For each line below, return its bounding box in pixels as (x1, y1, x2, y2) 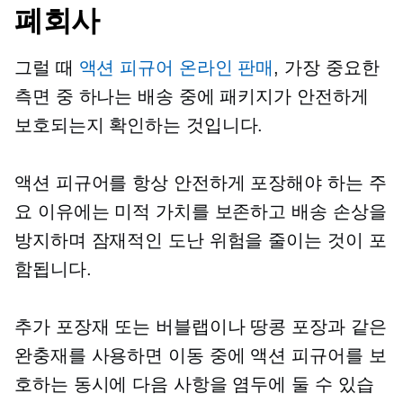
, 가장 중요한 (273, 58, 380, 77)
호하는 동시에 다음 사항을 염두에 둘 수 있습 (14, 374, 374, 394)
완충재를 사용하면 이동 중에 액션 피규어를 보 (14, 345, 387, 365)
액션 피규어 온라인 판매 (78, 58, 274, 77)
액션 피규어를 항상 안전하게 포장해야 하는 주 (14, 173, 387, 193)
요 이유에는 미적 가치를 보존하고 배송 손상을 (14, 201, 387, 221)
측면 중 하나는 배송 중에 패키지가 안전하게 (14, 86, 369, 106)
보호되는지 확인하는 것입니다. (14, 115, 264, 135)
